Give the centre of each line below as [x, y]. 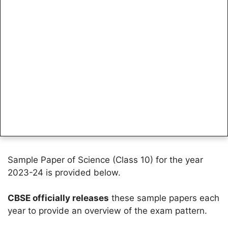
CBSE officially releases [58, 198]
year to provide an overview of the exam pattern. [107, 211]
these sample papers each [164, 198]
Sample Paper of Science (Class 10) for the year [105, 160]
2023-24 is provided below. [64, 172]
